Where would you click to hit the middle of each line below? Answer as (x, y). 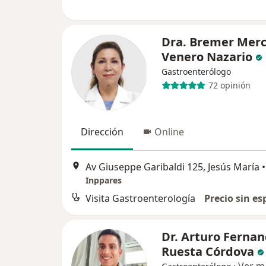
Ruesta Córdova (208, 252)
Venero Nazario (207, 56)
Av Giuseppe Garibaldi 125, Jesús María (172, 167)
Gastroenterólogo (196, 71)
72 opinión (229, 85)
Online (169, 132)
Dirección (102, 132)
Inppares (104, 180)
